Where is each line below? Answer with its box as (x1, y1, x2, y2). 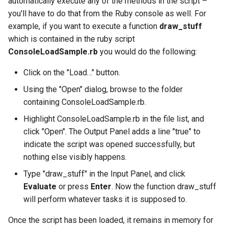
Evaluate (23, 182, 56, 192)
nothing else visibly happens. (23, 152, 127, 162)
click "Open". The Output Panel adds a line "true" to (23, 127, 201, 137)
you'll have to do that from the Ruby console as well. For (8, 9, 206, 19)
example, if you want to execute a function (8, 21, 159, 32)
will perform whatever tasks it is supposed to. (23, 194, 187, 205)
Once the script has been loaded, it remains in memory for (8, 215, 213, 225)
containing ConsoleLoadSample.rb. (23, 97, 146, 107)
